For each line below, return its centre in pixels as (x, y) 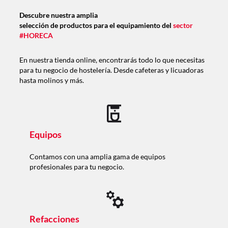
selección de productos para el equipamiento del (96, 25)
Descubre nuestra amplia (58, 15)
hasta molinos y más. (51, 80)
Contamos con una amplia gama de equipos (97, 156)
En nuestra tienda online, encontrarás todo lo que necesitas (112, 60)
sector (183, 25)
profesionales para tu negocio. (77, 166)
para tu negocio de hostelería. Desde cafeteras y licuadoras (111, 70)
